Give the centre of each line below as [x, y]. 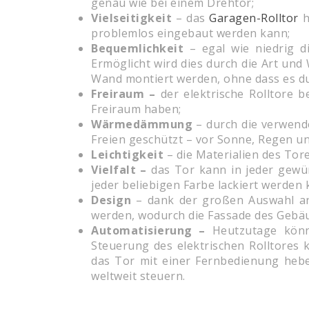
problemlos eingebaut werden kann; [191, 33]
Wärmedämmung [142, 124]
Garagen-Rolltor [254, 18]
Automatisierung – [152, 231]
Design [111, 200]
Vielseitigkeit [131, 18]
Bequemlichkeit [137, 49]
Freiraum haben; [136, 109]
